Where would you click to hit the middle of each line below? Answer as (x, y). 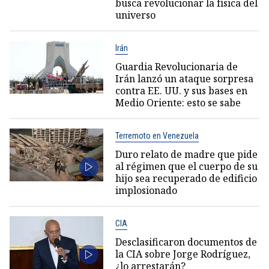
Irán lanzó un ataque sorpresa (184, 79)
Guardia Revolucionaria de (176, 67)
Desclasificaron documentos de (186, 242)
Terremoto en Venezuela (157, 136)
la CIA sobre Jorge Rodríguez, (183, 254)
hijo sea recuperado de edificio (186, 179)
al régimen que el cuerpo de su (186, 167)
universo (135, 15)
